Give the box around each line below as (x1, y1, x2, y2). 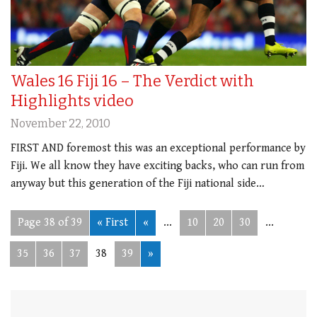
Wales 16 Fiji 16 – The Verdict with (11, 71, 254, 91)
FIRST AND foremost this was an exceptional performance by (11, 141, 306, 155)
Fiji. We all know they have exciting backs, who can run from (11, 158, 304, 173)
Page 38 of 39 (18, 215, 82, 229)
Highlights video (11, 91, 134, 110)
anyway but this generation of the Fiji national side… (11, 176, 265, 190)
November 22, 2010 (11, 116, 110, 130)
